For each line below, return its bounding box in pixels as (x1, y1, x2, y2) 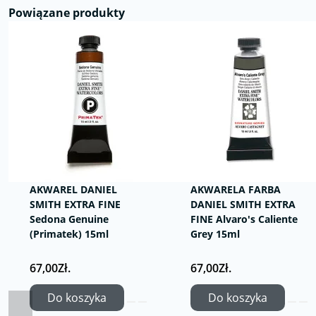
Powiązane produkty (8, 5, 125, 20)
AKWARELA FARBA (190, 183, 281, 196)
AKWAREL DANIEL (30, 183, 117, 196)
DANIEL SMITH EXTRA (190, 197, 296, 211)
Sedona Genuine (30, 212, 109, 226)
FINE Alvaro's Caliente (190, 212, 298, 226)
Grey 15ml (190, 227, 240, 241)
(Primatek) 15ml (30, 227, 109, 241)
